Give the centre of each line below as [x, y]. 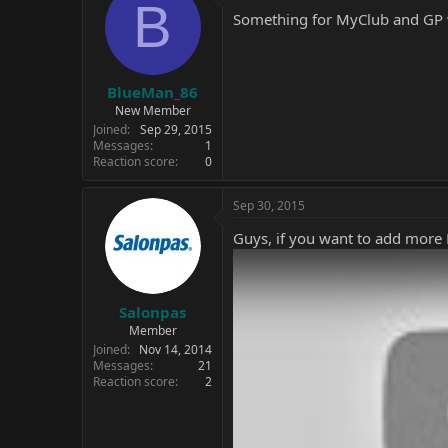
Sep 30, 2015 [269, 205]
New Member [152, 110]
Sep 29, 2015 [176, 129]
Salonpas [152, 311]
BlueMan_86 [152, 92]
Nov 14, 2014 [175, 349]
